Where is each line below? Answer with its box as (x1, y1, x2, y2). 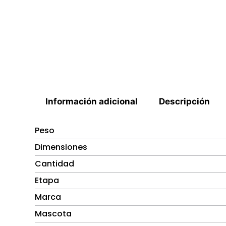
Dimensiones (35, 141, 87, 153)
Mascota (35, 208, 72, 220)
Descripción (159, 96, 210, 106)
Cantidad (35, 158, 74, 170)
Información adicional (45, 96, 138, 106)
